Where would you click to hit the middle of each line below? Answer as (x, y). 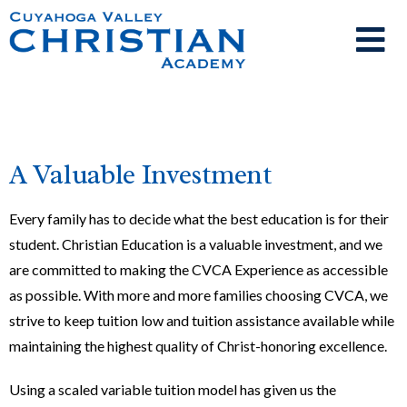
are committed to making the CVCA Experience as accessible (199, 269)
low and (165, 320)
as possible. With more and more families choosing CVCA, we (199, 295)
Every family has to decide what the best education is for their (199, 218)
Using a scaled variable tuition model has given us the (173, 389)
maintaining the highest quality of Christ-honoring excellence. (198, 346)
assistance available (297, 320)
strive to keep (53, 320)
